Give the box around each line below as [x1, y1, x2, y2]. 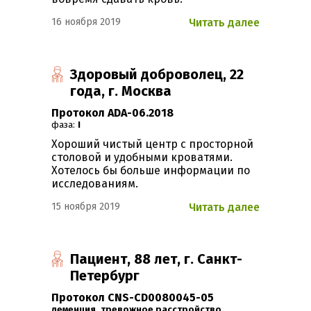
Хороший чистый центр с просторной [51, 137, 253, 151]
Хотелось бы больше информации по [51, 164, 250, 178]
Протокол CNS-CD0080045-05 [51, 291, 214, 305]
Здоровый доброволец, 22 [70, 66, 244, 83]
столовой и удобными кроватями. [51, 151, 233, 165]
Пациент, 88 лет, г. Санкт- [70, 251, 243, 268]
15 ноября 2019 [51, 201, 120, 213]
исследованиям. [51, 177, 138, 191]
